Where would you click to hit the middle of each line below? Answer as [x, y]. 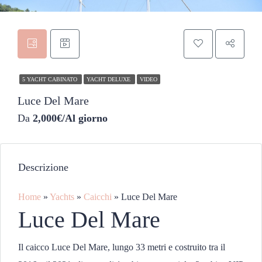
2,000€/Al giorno [70, 118]
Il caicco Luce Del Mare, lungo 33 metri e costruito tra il [122, 247]
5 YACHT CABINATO [51, 79]
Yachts [62, 197]
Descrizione [43, 167]
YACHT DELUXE [109, 79]
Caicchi [98, 197]
